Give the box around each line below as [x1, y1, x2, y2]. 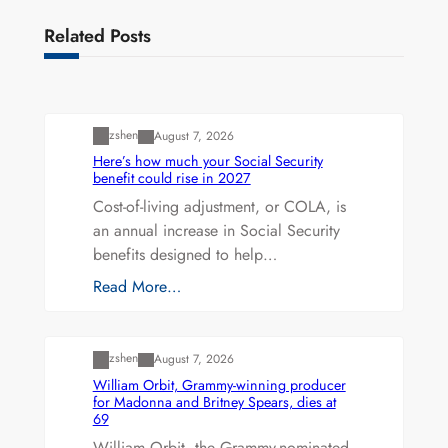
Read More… [92, 275, 181, 299]
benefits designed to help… [92, 243, 277, 267]
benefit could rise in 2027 [92, 168, 251, 189]
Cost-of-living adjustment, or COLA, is [92, 195, 346, 219]
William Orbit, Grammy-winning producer [92, 374, 346, 395]
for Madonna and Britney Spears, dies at [92, 391, 336, 412]
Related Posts [43, 23, 151, 50]
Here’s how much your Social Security [92, 151, 323, 172]
